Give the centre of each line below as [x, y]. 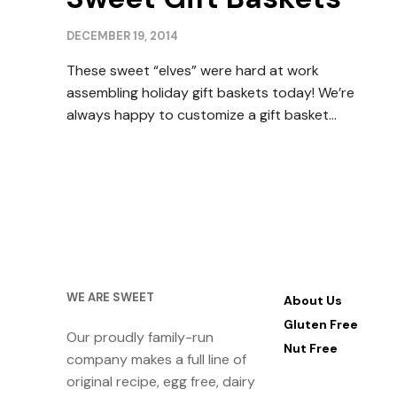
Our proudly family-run [140, 337]
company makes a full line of [156, 359]
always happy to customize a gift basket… [202, 115]
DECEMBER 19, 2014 [122, 36]
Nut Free [310, 348]
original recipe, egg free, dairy [161, 381]
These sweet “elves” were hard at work [193, 70]
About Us [312, 300]
